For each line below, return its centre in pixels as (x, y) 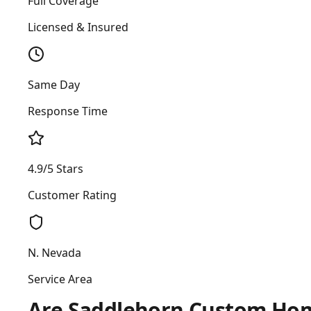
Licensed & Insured (78, 27)
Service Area (60, 279)
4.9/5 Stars (56, 169)
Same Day (54, 85)
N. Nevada (54, 253)
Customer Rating (72, 195)
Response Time (68, 111)
